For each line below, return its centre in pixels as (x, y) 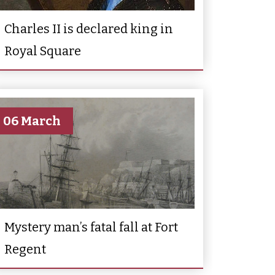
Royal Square (43, 51)
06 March (32, 121)
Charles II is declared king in (89, 29)
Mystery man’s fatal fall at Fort (91, 227)
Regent (25, 249)
